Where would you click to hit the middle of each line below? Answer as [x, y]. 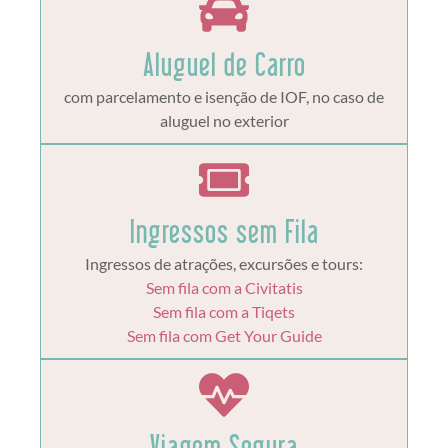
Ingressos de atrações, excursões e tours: [224, 264]
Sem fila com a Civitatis [224, 288]
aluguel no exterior [224, 121]
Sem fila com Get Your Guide [224, 336]
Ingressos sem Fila [224, 231]
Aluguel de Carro [224, 64]
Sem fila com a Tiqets [224, 312]
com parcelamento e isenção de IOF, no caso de [224, 97]
